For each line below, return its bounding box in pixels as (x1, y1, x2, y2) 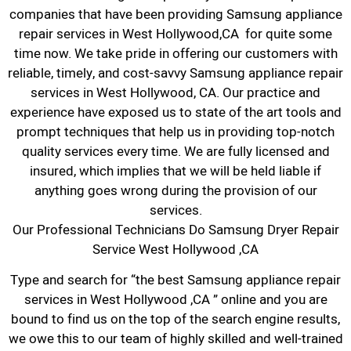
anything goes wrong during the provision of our (34, 180, 317, 201)
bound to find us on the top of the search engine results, (11, 309, 340, 330)
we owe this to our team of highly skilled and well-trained (8, 329, 343, 349)
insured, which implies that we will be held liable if (30, 161, 321, 181)
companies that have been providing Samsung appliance (9, 4, 342, 24)
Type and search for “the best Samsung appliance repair (10, 270, 341, 291)
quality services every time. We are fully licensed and (21, 141, 330, 161)
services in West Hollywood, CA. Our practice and (31, 82, 320, 103)
